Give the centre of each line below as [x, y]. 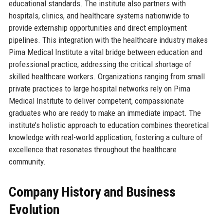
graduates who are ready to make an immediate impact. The [105, 113]
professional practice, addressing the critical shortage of [100, 64]
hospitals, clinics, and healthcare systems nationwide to [99, 15]
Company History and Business [92, 192]
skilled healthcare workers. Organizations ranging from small [107, 76]
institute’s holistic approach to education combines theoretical [109, 125]
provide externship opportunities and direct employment [98, 27]
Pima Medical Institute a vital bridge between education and [105, 52]
